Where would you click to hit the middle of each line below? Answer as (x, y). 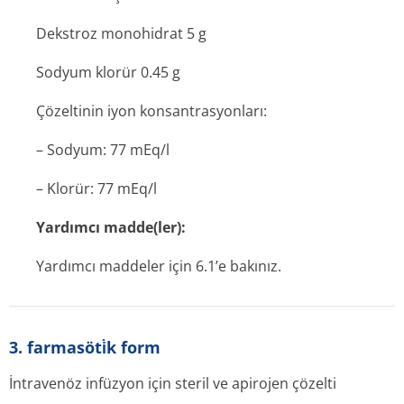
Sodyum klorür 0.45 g (108, 72)
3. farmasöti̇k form (85, 347)
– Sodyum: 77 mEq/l (103, 150)
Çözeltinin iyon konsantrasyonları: (151, 111)
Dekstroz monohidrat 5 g (121, 33)
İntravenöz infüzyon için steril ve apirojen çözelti (173, 383)
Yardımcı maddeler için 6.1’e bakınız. (159, 266)
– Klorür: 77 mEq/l (96, 188)
